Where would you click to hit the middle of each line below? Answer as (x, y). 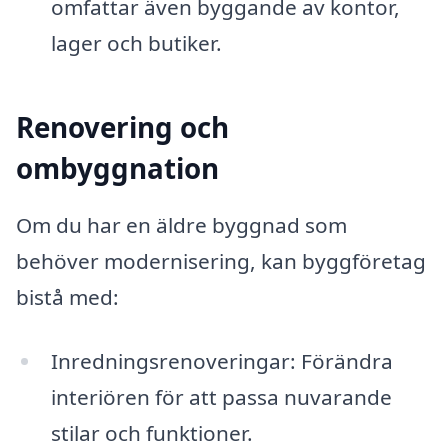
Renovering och (122, 126)
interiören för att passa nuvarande (221, 397)
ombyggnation (117, 167)
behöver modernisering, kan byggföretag (221, 261)
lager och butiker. (136, 42)
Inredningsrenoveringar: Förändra (221, 361)
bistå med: (67, 297)
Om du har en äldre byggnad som (181, 225)
